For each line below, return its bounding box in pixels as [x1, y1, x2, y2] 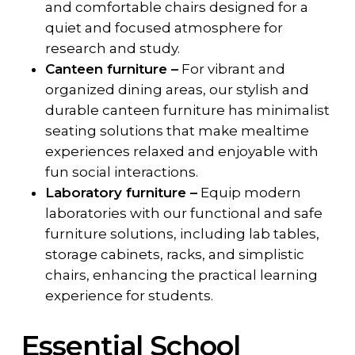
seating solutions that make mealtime [44, 123, 309, 139]
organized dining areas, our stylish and [44, 82, 309, 98]
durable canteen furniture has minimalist [44, 102, 330, 119]
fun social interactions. [44, 164, 198, 181]
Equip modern [197, 185, 301, 201]
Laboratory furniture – [44, 185, 197, 201]
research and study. [44, 40, 180, 57]
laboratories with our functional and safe [44, 205, 323, 222]
